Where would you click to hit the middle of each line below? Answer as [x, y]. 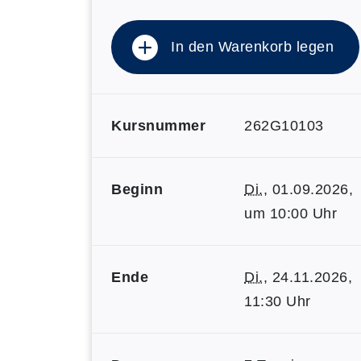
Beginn [137, 189]
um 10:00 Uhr [290, 214]
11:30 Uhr [278, 301]
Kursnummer [158, 126]
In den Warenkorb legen [252, 47]
